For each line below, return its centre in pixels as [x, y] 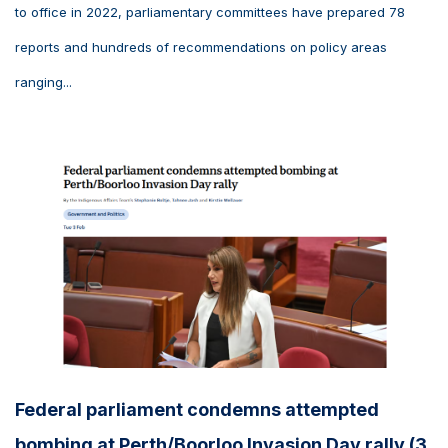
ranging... [43, 82]
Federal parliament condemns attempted [197, 409]
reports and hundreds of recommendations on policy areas [201, 47]
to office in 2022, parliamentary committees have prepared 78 [210, 12]
